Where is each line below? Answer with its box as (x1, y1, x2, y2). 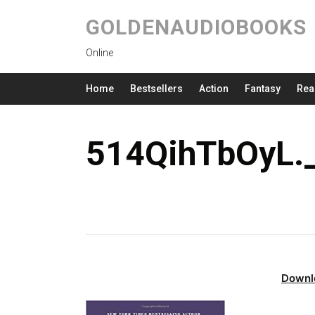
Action (199, 83, 229, 94)
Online (86, 47, 113, 58)
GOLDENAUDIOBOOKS (86, 15, 307, 39)
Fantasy (245, 83, 281, 94)
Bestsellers (130, 83, 183, 94)
